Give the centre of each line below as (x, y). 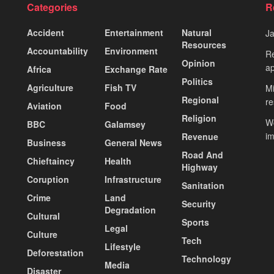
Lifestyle (122, 246)
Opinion (199, 63)
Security (199, 203)
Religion (199, 118)
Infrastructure (133, 179)
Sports (196, 222)
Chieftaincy (51, 161)
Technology (207, 258)
